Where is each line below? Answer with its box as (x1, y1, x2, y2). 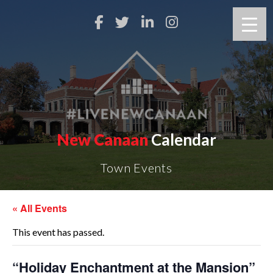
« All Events (12, 201, 67, 215)
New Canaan (57, 130, 148, 149)
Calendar (148, 130, 216, 149)
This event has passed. (12, 226, 104, 238)
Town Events (101, 160, 172, 175)
